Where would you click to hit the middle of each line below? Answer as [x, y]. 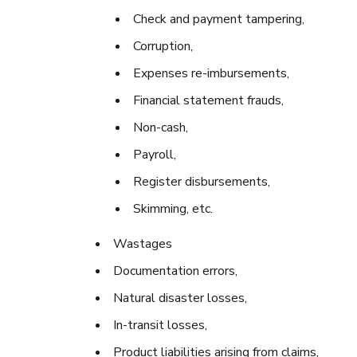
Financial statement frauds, [208, 100]
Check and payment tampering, [219, 19]
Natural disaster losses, [180, 298]
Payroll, [155, 155]
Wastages [143, 244]
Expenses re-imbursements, [211, 73]
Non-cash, [161, 127]
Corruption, [163, 46]
